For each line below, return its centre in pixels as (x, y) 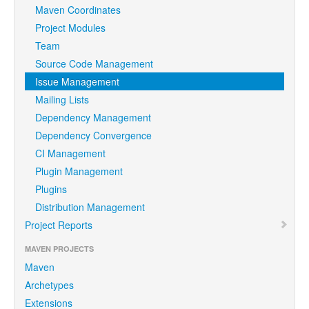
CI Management (70, 153)
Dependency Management (93, 117)
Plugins (51, 189)
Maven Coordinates (78, 10)
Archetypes (49, 285)
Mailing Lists (62, 99)
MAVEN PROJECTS (59, 249)
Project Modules (70, 28)
